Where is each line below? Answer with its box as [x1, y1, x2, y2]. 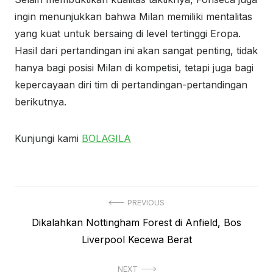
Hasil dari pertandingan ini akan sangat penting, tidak [15, 44, 258, 57]
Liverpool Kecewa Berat [81, 233, 192, 246]
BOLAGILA [82, 132, 131, 144]
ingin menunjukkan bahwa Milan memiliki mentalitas [15, 10, 252, 23]
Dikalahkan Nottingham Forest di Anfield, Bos [32, 216, 241, 229]
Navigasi [14, 197, 73, 215]
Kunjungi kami [15, 132, 82, 144]
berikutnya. [15, 96, 66, 108]
